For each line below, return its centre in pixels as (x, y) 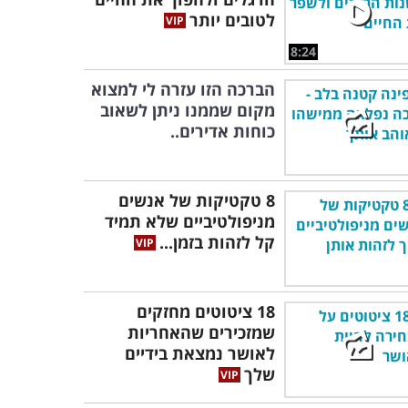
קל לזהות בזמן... (217, 242)
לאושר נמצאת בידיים (200, 353)
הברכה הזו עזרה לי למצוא (183, 89)
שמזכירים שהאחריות (201, 332)
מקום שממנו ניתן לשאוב (188, 110)
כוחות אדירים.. (223, 131)
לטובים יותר (232, 20)
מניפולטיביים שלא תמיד (190, 221)
